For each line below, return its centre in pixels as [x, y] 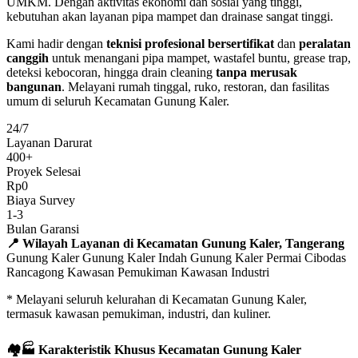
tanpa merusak [257, 73]
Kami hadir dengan [56, 44]
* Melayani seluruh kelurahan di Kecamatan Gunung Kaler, [157, 300]
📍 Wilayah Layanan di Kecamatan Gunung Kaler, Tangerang [175, 244]
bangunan [34, 87]
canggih [28, 58]
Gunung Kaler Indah [135, 258]
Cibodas [325, 258]
